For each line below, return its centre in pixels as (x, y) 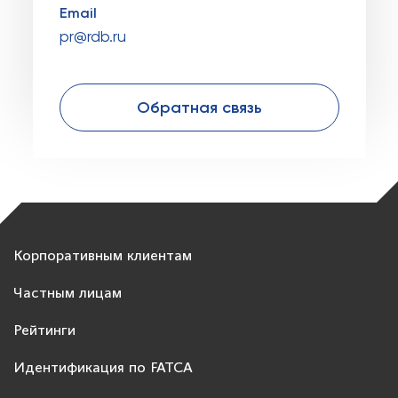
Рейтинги (44, 331)
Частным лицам (68, 294)
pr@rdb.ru (92, 36)
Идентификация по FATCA (103, 368)
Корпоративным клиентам (103, 256)
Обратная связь (199, 107)
